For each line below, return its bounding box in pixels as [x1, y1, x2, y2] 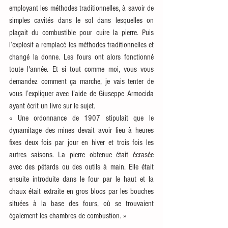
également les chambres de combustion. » [9, 211, 128, 220]
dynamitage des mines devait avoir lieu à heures [9, 125, 154, 135]
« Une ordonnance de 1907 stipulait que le [9, 113, 154, 123]
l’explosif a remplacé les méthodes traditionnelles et [9, 40, 154, 49]
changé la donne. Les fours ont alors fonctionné [9, 52, 154, 62]
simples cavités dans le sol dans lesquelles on [9, 15, 154, 25]
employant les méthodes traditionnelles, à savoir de [9, 3, 154, 13]
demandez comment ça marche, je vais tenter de [9, 76, 154, 86]
